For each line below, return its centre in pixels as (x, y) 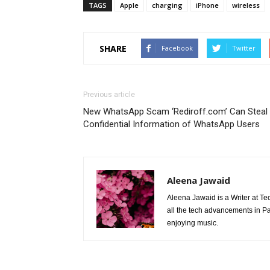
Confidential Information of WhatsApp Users (171, 124)
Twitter (244, 48)
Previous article (109, 95)
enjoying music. (193, 223)
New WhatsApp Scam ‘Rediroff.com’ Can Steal (175, 111)
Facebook (177, 48)
